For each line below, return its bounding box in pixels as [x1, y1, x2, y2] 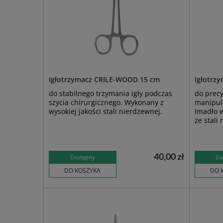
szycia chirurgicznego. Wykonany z [49, 98, 164, 107]
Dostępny [70, 153, 95, 161]
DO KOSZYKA [64, 166, 101, 175]
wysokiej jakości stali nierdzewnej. [49, 107, 162, 116]
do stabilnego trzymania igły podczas [49, 89, 172, 98]
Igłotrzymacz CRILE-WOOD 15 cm [49, 75, 160, 84]
